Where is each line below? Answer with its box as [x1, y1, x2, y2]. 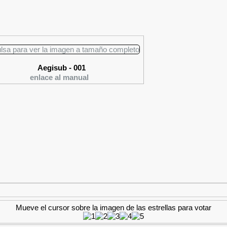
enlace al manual [29, 73, 89, 82]
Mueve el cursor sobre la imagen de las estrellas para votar [16, 203, 211, 212]
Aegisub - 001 [37, 63, 86, 72]
